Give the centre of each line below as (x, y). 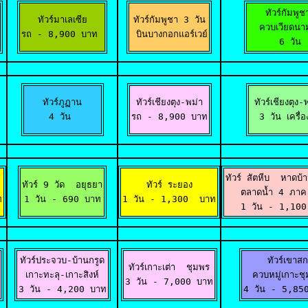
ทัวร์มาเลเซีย (62, 20)
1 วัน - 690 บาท (62, 199)
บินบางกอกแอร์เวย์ (169, 34)
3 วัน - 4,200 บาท (62, 289)
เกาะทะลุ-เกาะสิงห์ (62, 275)
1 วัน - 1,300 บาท (169, 199)
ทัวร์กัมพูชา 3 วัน (169, 20)
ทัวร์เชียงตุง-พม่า (169, 102)
